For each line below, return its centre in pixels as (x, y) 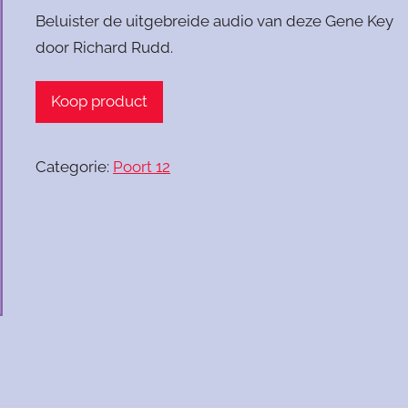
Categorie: (75, 166)
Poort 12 (142, 166)
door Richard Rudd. (105, 48)
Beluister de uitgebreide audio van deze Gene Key (215, 21)
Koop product (100, 101)
